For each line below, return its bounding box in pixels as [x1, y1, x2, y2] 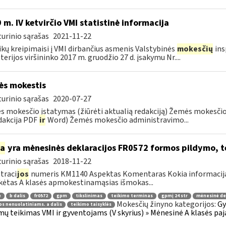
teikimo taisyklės [70, 201, 111, 208]
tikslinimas [75, 192, 102, 199]
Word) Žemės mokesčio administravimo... [45, 115, 189, 126]
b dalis [9, 192, 25, 199]
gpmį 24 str [161, 192, 188, 199]
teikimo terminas [110, 192, 153, 199]
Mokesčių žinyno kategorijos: [116, 198, 217, 210]
